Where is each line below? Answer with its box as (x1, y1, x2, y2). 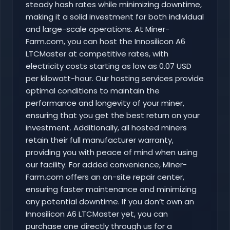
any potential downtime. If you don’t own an (26, 196, 194, 207)
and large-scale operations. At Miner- (26, 24, 169, 35)
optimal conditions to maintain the (26, 85, 160, 97)
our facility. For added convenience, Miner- (26, 159, 187, 170)
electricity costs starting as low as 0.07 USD (26, 61, 191, 72)
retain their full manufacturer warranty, (26, 135, 174, 146)
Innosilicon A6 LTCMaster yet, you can (26, 208, 168, 220)
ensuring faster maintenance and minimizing (26, 184, 197, 195)
